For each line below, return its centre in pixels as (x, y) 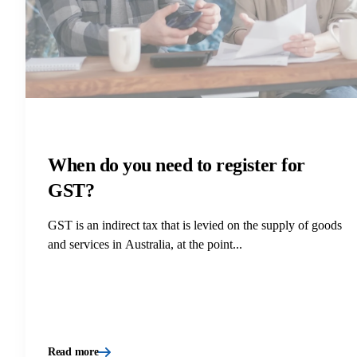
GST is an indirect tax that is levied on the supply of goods (195, 225)
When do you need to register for (177, 165)
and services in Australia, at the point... (145, 244)
